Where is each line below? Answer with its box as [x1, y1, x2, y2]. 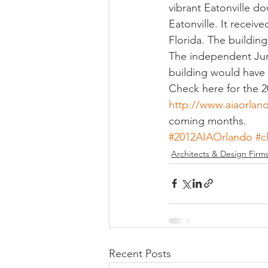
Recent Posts [109, 246, 171, 260]
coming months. [169, 114, 246, 127]
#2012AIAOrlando [169, 130, 252, 144]
